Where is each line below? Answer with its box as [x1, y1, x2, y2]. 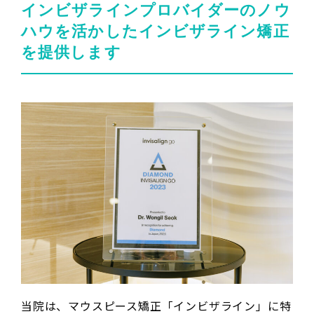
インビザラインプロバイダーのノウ [21, 1, 291, 20]
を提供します [21, 43, 121, 62]
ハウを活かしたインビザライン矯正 [21, 22, 289, 41]
